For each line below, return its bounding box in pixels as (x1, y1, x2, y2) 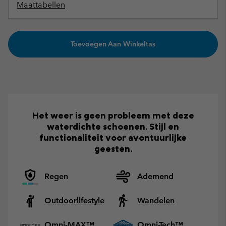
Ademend (137, 171, 174, 181)
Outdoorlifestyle (44, 195, 104, 205)
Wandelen (137, 195, 175, 205)
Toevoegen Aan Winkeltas (71, 39, 155, 49)
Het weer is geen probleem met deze (32, 109, 194, 121)
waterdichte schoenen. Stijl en (47, 120, 179, 132)
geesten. (94, 142, 132, 154)
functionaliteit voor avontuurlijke (39, 131, 187, 143)
